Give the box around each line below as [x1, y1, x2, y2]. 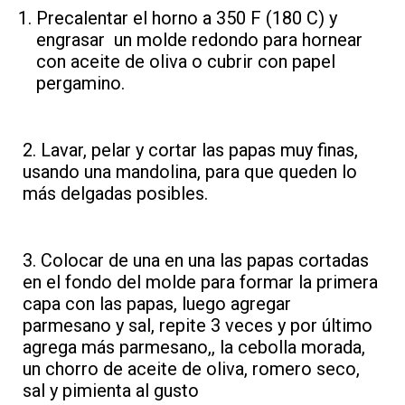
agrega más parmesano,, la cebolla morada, [23, 336, 370, 358]
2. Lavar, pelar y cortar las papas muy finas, [23, 139, 358, 161]
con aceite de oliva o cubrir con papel [36, 51, 335, 72]
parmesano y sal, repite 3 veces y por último [23, 315, 372, 336]
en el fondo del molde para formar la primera [23, 271, 378, 293]
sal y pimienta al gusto [23, 380, 203, 401]
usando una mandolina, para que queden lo [23, 161, 357, 183]
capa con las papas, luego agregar [23, 293, 291, 315]
